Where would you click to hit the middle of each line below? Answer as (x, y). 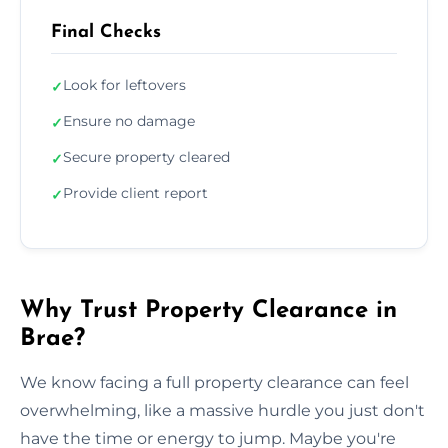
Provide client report (135, 192)
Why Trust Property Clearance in (208, 310)
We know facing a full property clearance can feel (214, 382)
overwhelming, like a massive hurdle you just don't (222, 410)
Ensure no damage (129, 120)
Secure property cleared (146, 156)
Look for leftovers (124, 84)
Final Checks (106, 32)
